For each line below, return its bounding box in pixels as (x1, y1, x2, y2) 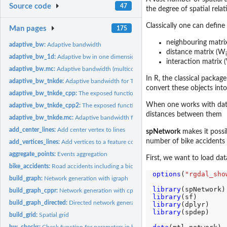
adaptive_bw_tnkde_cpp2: (9, 102, 83, 108)
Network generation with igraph (44, 175, 129, 181)
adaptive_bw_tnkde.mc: (9, 114, 75, 121)
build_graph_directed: (9, 199, 69, 206)
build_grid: (9, 211, 40, 218)
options (152, 170, 181, 178)
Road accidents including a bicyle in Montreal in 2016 (52, 163, 196, 169)
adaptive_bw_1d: (9, 53, 58, 60)
